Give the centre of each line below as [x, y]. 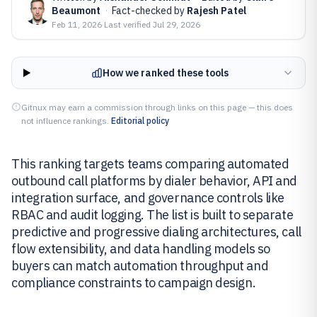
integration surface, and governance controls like [148, 198]
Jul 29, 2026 [177, 24]
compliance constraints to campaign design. [134, 283]
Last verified [128, 24]
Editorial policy [140, 121]
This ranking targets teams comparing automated [150, 164]
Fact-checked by [149, 11]
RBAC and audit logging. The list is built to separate [152, 215]
